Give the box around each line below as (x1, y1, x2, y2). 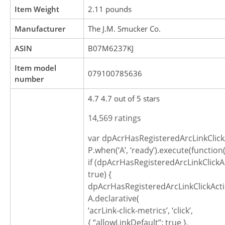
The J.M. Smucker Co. (88, 24, 161, 34)
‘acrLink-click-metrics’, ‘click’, (88, 205, 193, 216)
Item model (15, 63, 56, 73)
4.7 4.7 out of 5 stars (88, 93, 160, 104)
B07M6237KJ (88, 43, 134, 54)
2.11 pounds (88, 4, 132, 15)
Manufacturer (15, 24, 65, 34)
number (15, 74, 44, 84)
